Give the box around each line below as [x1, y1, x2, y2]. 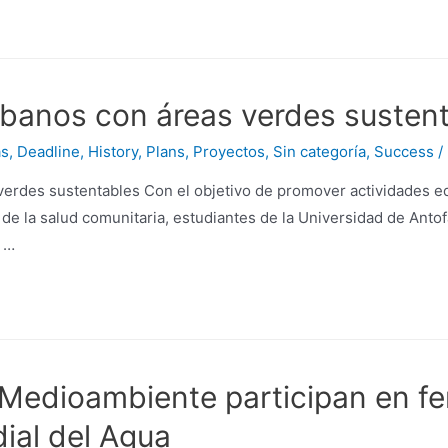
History [88, 142, 138, 162]
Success [374, 142, 434, 162]
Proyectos [193, 142, 265, 162]
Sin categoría [273, 142, 366, 162]
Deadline [17, 142, 80, 162]
